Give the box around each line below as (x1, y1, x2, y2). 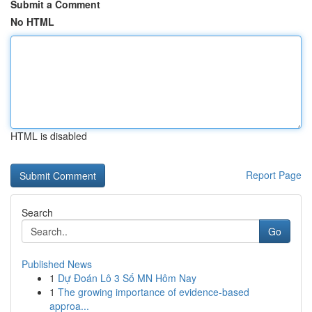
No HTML (10, 15, 54, 29)
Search (22, 205, 53, 219)
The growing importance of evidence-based (58, 285, 249, 299)
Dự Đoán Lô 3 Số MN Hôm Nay (58, 271, 196, 285)
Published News (22, 257, 92, 271)
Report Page (246, 168, 302, 182)
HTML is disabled (10, 129, 87, 143)
